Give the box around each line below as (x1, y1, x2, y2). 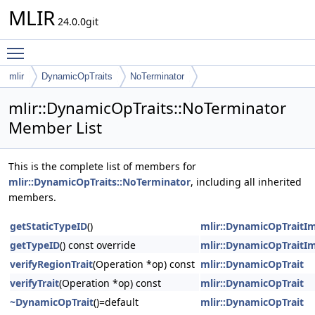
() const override (60, 238, 136, 252)
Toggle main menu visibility (31, 40, 161, 53)
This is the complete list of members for (8, 160, 196, 173)
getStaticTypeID (10, 219, 87, 233)
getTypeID (10, 238, 60, 252)
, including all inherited (191, 175, 302, 188)
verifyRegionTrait (10, 257, 93, 271)
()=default (94, 295, 139, 309)
